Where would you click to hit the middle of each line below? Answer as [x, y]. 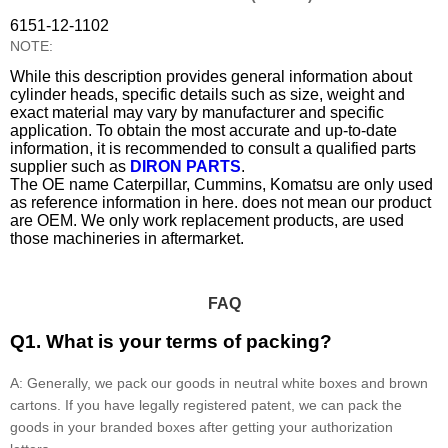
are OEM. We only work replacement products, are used [207, 221]
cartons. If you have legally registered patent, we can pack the [206, 404]
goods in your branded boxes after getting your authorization [201, 426]
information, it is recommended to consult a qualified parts [213, 149]
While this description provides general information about [211, 77]
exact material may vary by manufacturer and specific [197, 113]
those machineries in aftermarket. [127, 239]
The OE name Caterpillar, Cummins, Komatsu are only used [221, 185]
